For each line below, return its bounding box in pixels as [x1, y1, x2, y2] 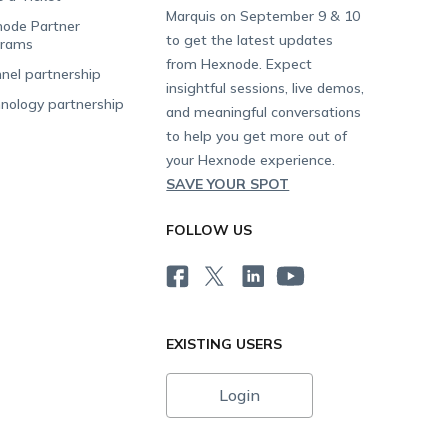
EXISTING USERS [166, 334, 283, 353]
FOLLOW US [166, 220, 253, 239]
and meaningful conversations [166, 102, 362, 121]
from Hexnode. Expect [166, 54, 313, 73]
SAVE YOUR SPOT [166, 174, 290, 193]
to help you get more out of [166, 126, 348, 145]
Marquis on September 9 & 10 [166, 6, 361, 25]
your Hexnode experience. [166, 150, 336, 169]
